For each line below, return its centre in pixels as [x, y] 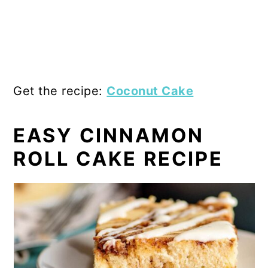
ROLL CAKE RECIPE [118, 159]
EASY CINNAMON [109, 135]
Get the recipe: [60, 91]
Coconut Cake [150, 91]
